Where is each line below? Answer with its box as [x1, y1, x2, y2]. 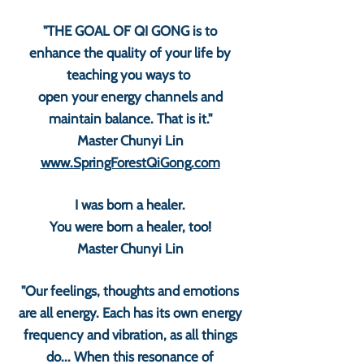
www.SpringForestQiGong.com [40, 154, 220, 171]
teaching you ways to [67, 67, 193, 83]
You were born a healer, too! [49, 219, 211, 235]
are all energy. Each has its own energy [18, 305, 242, 321]
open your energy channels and [37, 89, 223, 105]
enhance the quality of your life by [29, 45, 231, 61]
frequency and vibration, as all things [23, 327, 237, 343]
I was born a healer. [75, 197, 185, 213]
